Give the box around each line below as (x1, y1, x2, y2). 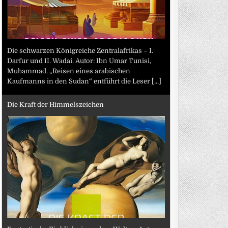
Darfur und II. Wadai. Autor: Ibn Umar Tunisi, (7, 56, 152, 65)
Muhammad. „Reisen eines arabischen (7, 67, 131, 75)
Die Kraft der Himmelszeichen (7, 101, 104, 108)
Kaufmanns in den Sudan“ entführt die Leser (7, 77, 152, 85)
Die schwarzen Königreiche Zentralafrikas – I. (7, 46, 154, 54)
